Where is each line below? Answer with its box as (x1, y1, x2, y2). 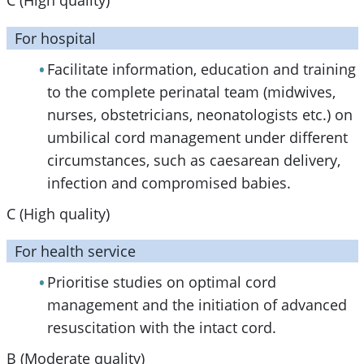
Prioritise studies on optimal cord (46, 272, 276, 292)
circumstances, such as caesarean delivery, (46, 149, 340, 170)
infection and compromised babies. (46, 172, 291, 193)
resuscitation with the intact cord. (46, 318, 276, 338)
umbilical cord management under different (46, 127, 348, 147)
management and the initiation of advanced (46, 295, 347, 315)
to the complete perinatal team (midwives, (46, 81, 336, 102)
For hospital (14, 28, 96, 48)
